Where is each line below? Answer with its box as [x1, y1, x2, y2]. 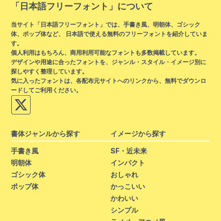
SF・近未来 [110, 147, 147, 155]
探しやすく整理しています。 [11, 67, 88, 75]
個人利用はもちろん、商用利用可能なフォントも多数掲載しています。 [11, 48, 201, 56]
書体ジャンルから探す [11, 129, 80, 138]
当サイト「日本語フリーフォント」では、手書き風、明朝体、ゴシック [11, 20, 201, 28]
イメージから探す [110, 129, 166, 138]
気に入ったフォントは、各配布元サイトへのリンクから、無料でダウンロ [11, 76, 207, 84]
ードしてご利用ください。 [11, 86, 82, 94]
